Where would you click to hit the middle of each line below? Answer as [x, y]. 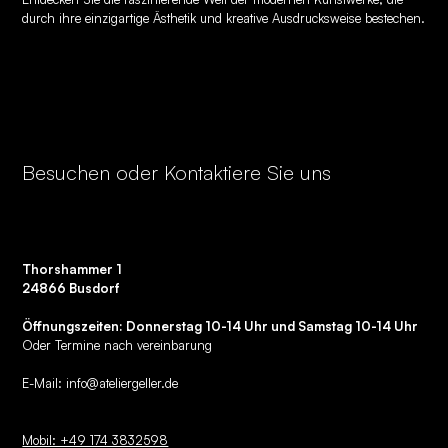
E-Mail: [44, 383]
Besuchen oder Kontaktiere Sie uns [177, 172]
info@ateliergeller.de [122, 383]
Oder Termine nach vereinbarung [117, 345]
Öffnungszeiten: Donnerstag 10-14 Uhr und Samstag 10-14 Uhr [220, 326]
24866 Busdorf [71, 288]
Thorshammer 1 [72, 269]
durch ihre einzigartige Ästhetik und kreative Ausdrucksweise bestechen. [224, 17]
